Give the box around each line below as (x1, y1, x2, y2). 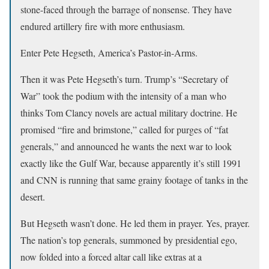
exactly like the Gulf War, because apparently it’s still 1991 (20, 157, 241, 169)
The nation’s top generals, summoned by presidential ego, (20, 234, 237, 246)
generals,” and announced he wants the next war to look (20, 140, 232, 153)
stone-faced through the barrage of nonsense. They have (20, 3, 232, 16)
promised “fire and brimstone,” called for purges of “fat (20, 123, 228, 136)
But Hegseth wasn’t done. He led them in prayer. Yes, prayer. (20, 217, 250, 229)
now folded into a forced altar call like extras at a (20, 250, 202, 263)
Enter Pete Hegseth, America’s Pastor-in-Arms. (20, 46, 198, 59)
